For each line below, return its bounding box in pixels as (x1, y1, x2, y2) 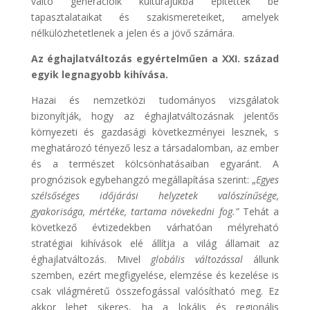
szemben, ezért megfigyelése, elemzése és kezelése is (30, 268, 280, 282)
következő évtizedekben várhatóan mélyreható (30, 220, 280, 234)
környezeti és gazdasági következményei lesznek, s (30, 125, 280, 138)
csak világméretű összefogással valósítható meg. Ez (30, 284, 280, 298)
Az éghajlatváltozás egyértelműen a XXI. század (30, 51, 280, 65)
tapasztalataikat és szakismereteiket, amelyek (30, 10, 280, 24)
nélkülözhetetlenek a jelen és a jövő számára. (30, 26, 235, 39)
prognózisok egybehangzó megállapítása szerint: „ (30, 172, 257, 186)
